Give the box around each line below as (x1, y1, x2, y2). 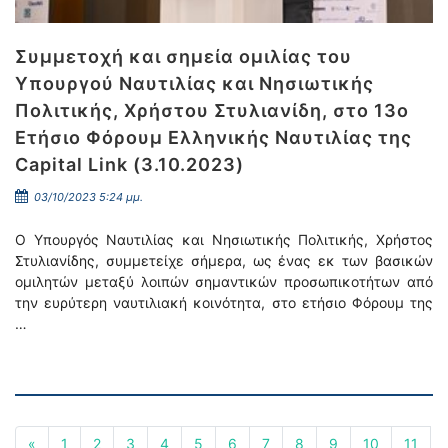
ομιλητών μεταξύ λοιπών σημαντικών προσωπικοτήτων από (15, 273, 433, 290)
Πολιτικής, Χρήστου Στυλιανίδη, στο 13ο (15, 100, 409, 121)
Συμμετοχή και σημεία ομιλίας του (15, 46, 352, 67)
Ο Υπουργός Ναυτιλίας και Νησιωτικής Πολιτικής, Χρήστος (15, 231, 433, 248)
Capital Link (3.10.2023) (15, 154, 244, 175)
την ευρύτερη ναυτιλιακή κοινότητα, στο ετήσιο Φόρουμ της (15, 294, 433, 311)
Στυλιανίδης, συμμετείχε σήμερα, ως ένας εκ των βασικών (15, 252, 433, 269)
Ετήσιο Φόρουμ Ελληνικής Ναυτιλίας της (15, 127, 412, 148)
